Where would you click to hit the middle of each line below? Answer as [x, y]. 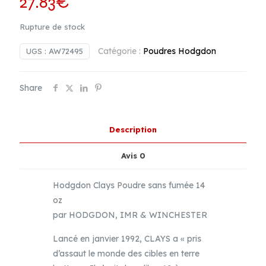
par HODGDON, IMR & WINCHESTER [130, 215]
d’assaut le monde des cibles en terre [126, 254]
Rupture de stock [52, 27]
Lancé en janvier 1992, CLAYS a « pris [127, 239]
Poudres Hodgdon [180, 51]
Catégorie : [121, 51]
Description [133, 129]
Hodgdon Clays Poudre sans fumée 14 [129, 185]
